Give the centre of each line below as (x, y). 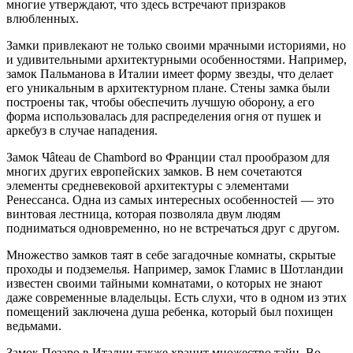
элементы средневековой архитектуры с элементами (148, 185)
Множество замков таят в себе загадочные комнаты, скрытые (171, 255)
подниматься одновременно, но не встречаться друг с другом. (173, 228)
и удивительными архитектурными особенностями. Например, (176, 59)
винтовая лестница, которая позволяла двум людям (143, 214)
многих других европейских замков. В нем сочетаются (154, 171)
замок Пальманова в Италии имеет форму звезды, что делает (170, 73)
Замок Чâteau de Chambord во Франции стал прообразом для (168, 157)
